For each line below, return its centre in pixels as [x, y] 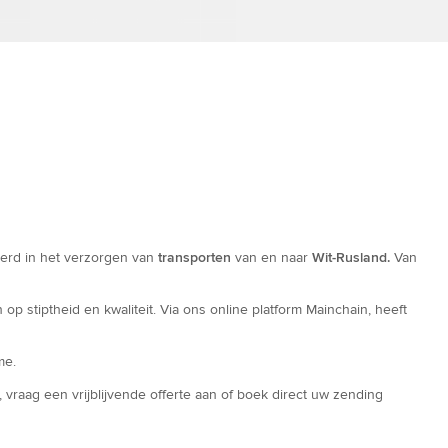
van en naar [271, 258]
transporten [194, 258]
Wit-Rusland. [351, 258]
